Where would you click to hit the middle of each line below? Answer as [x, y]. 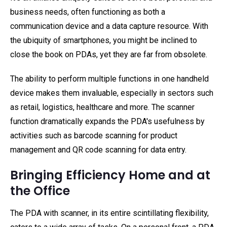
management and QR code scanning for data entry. [98, 150]
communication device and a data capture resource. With [109, 26]
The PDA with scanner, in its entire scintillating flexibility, [109, 213]
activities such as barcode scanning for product [94, 136]
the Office [40, 191]
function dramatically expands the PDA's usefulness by [107, 121]
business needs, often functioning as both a [88, 12]
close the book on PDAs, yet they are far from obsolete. [109, 54]
